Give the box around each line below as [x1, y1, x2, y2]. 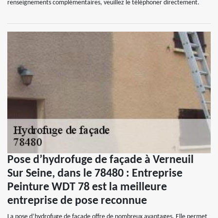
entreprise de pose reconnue [7, 195, 147, 207]
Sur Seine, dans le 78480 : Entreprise [7, 168, 182, 180]
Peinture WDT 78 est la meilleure [7, 182, 167, 193]
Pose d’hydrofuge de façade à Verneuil [7, 154, 194, 166]
